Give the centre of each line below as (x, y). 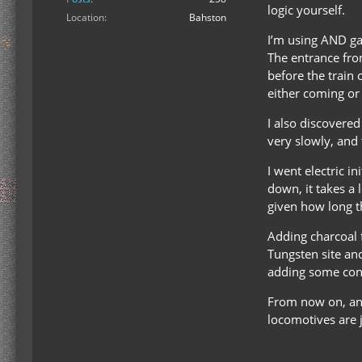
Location (85, 18)
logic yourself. (306, 10)
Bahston (208, 18)
